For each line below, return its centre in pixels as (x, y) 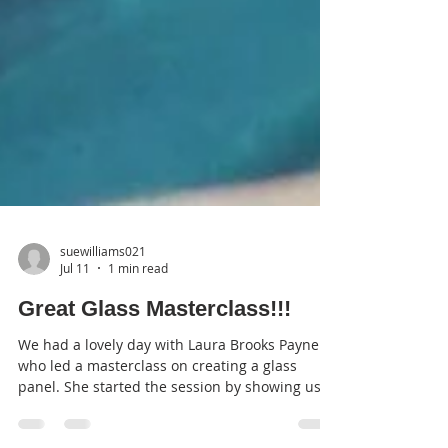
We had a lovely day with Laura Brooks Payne (168, 394)
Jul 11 (75, 318)
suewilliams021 (103, 300)
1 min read (138, 318)
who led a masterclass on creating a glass (157, 415)
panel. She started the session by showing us (169, 436)
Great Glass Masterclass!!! (154, 358)
